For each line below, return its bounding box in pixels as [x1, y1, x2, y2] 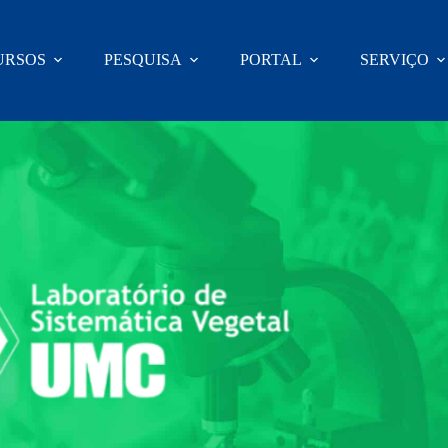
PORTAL [240, 51, 302, 68]
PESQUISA [104, 51, 182, 68]
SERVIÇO [360, 51, 429, 68]
